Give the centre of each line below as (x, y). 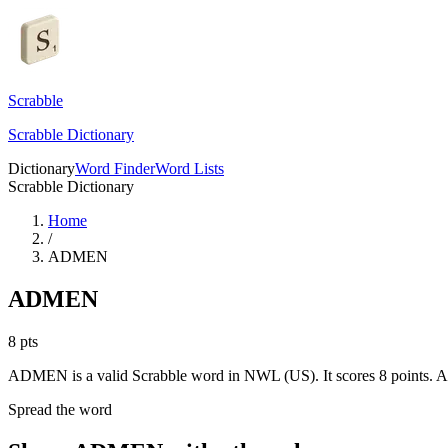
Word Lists (189, 168)
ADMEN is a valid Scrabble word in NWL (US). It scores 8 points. (220, 375)
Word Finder (115, 168)
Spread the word (60, 409)
